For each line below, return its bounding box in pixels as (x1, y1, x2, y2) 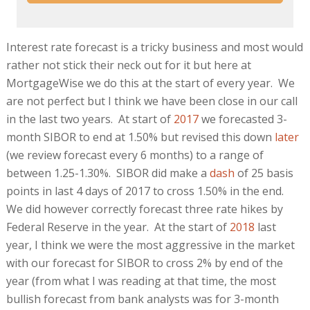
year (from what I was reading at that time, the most (6, 273, 276, 289)
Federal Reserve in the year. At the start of (6, 219, 230, 235)
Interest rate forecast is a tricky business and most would (6, 39, 303, 55)
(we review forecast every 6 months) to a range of (6, 147, 264, 163)
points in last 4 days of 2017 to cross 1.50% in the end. (6, 183, 286, 199)
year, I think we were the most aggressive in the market (6, 237, 295, 253)
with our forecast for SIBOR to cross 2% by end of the (6, 255, 283, 271)
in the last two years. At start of (6, 111, 174, 127)
